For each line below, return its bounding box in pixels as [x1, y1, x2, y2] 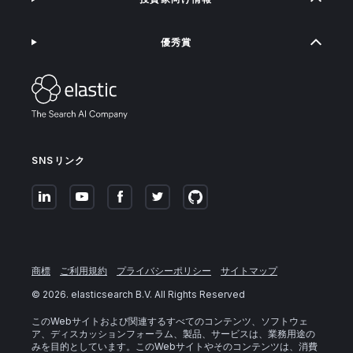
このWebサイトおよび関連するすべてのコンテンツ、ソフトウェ [32, 314, 308, 327]
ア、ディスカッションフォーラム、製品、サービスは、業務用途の [32, 327, 315, 340]
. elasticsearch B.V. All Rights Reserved [66, 288, 245, 300]
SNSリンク [32, 154, 86, 166]
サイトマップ [221, 264, 277, 277]
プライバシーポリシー [117, 264, 211, 277]
